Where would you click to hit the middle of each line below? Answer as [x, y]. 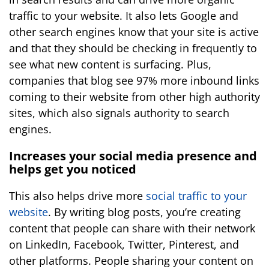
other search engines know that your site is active [134, 32]
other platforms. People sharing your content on [131, 261]
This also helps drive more [76, 196]
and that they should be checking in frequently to [133, 48]
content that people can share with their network [132, 228]
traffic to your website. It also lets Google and [124, 16]
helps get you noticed [73, 169]
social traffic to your [195, 196]
